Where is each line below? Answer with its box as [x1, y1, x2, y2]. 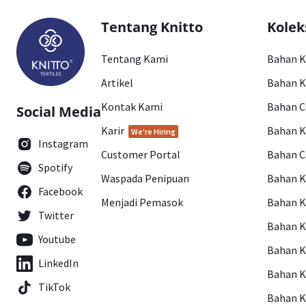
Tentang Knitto [101, 18, 203, 36]
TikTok [38, 280, 70, 294]
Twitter [38, 208, 74, 222]
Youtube [38, 232, 76, 246]
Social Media [16, 102, 101, 121]
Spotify [38, 161, 72, 174]
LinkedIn [38, 256, 79, 270]
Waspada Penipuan [101, 171, 189, 185]
